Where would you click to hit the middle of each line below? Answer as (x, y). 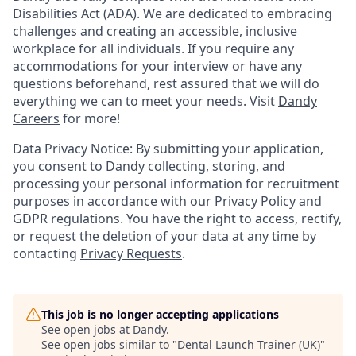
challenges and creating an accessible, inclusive (155, 31)
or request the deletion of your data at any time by (164, 236)
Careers (36, 118)
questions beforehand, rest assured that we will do (166, 83)
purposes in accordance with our (114, 201)
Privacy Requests (131, 253)
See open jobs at (87, 329)
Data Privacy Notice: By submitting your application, (168, 149)
